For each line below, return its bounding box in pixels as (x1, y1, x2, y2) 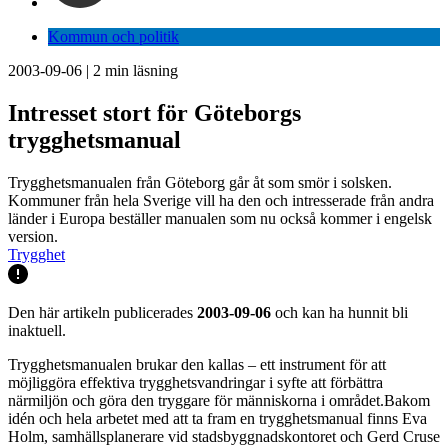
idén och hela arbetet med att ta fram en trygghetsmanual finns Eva (8, 409, 427, 427)
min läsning (101, 62, 178, 79)
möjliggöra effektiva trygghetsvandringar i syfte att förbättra (8, 373, 383, 391)
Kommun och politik (48, 28, 179, 45)
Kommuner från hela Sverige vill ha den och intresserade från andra (8, 191, 434, 209)
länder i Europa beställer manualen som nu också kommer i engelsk (8, 209, 432, 227)
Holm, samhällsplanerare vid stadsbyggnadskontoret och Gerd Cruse (8, 427, 440, 445)
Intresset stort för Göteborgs (8, 99, 301, 126)
